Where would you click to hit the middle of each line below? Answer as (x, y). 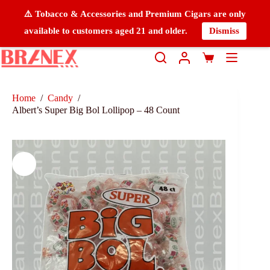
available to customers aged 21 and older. (107, 31)
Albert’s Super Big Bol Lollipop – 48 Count (96, 110)
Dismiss (224, 31)
